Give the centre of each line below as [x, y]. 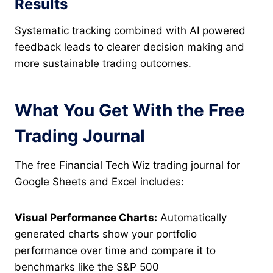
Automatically [192, 218]
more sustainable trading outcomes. [103, 64]
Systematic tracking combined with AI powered [130, 31]
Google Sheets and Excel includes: [99, 182]
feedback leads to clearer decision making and [129, 47]
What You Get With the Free [130, 111]
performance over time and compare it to [115, 251]
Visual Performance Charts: [86, 218]
